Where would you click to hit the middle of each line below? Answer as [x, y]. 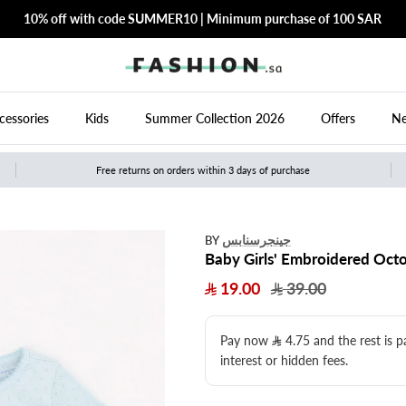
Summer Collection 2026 [214, 119]
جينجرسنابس [256, 240]
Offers [338, 119]
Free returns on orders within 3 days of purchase [203, 170]
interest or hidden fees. [284, 360]
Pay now [246, 340]
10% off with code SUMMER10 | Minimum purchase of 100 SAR [203, 18]
